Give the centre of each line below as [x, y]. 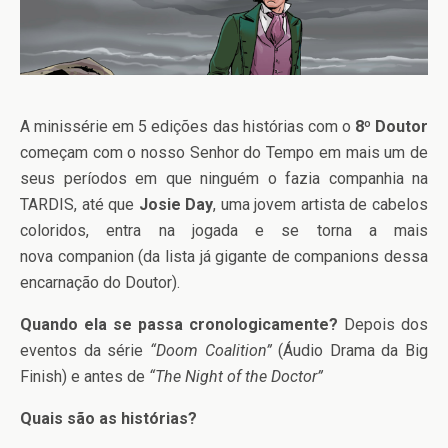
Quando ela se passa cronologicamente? [179, 324]
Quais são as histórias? [108, 418]
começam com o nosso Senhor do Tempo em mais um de [224, 152]
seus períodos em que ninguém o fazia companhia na [224, 178]
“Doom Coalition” [214, 350]
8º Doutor [391, 126]
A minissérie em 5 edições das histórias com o [187, 126]
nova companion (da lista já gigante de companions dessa [224, 256]
